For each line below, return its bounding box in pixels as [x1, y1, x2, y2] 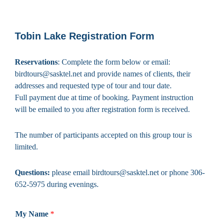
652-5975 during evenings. [15, 180, 99, 188]
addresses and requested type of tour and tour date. [15, 81, 172, 90]
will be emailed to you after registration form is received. [15, 105, 190, 113]
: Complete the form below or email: [58, 57, 170, 66]
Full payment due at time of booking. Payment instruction [15, 93, 193, 102]
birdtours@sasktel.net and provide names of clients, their [15, 69, 190, 78]
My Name [15, 209, 50, 218]
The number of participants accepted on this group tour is [15, 130, 192, 139]
